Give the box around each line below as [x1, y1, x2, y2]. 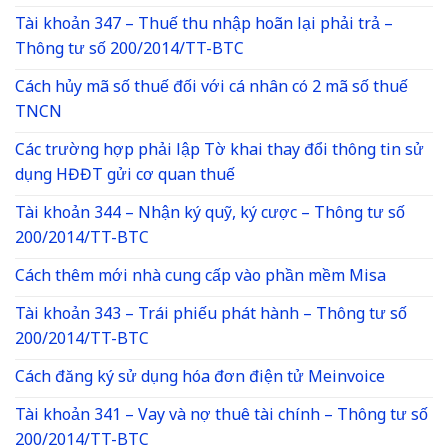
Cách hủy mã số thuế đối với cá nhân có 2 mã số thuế [15, 70, 408, 106]
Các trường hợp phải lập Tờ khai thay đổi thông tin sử [15, 133, 424, 169]
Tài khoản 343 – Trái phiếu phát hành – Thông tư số [15, 297, 407, 333]
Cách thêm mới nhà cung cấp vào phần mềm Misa [15, 259, 386, 295]
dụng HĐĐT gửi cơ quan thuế [15, 158, 235, 194]
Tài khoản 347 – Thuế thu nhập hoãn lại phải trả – [15, 7, 393, 43]
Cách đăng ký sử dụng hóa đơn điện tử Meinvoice [15, 360, 385, 396]
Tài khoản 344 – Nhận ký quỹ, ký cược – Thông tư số [15, 196, 405, 232]
